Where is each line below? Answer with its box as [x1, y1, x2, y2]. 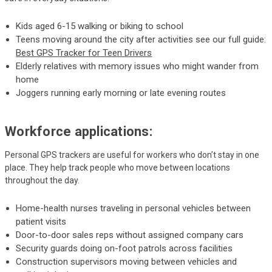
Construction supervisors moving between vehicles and [16, 256, 237, 267]
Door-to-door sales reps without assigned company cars [16, 229, 244, 240]
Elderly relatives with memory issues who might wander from [16, 60, 259, 72]
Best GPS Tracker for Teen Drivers [16, 47, 152, 58]
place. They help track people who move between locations [5, 162, 230, 172]
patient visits [16, 216, 67, 227]
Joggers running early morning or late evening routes [16, 87, 226, 98]
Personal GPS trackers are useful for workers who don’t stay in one [5, 149, 259, 160]
